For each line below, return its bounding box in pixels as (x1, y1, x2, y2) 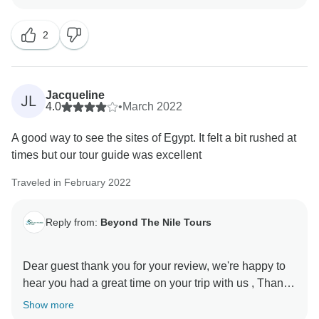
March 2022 (122, 100, 182, 113)
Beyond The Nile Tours (100, 216, 211, 228)
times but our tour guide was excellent (11, 149, 202, 162)
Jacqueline (46, 89, 105, 102)
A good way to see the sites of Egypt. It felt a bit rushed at (11, 132, 296, 145)
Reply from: (46, 216, 100, 228)
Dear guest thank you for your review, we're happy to (23, 260, 286, 273)
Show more (23, 299, 74, 311)
